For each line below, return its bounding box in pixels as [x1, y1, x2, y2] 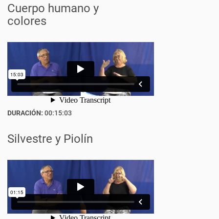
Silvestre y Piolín [7, 132, 93, 146]
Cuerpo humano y [7, 1, 99, 15]
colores [7, 14, 46, 28]
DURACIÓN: [7, 109, 43, 117]
